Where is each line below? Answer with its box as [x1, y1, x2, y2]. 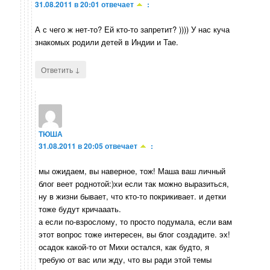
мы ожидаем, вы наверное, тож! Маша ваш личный [39, 165, 226, 177]
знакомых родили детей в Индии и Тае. [35, 36, 179, 48]
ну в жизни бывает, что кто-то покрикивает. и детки [39, 190, 227, 202]
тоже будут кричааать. [39, 202, 122, 215]
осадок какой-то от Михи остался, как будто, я [39, 240, 210, 253]
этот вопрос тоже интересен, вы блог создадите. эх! [39, 228, 231, 240]
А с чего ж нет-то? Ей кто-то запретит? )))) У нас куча [35, 24, 230, 36]
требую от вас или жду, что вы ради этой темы [39, 253, 212, 265]
